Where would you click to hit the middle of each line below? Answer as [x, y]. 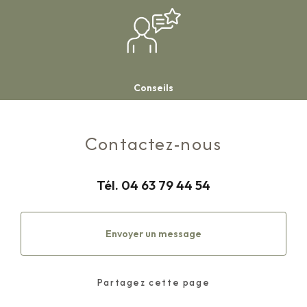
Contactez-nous [153, 144]
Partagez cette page [153, 283]
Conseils [153, 87]
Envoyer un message [153, 234]
